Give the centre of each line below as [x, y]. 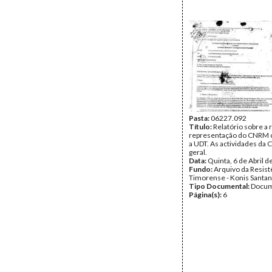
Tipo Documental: [220, 186]
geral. [198, 152]
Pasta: [200, 118]
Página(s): [206, 195]
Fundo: [201, 169]
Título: [201, 127]
